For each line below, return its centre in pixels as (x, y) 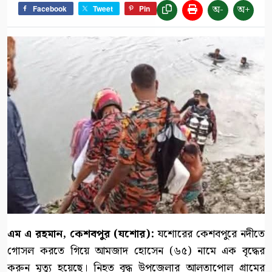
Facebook (50, 8)
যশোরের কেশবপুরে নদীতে (209, 234)
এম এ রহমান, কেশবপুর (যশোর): (81, 234)
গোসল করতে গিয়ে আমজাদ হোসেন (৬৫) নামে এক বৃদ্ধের (136, 251)
